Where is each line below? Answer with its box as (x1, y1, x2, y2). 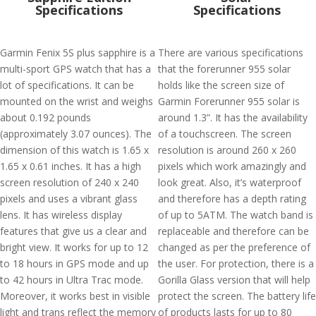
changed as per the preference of (158, 241, 310, 254)
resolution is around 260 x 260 (158, 143, 296, 157)
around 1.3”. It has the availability (158, 111, 308, 124)
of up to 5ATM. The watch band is (158, 208, 313, 221)
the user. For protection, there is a (158, 257, 314, 270)
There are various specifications (158, 46, 303, 59)
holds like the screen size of (158, 78, 284, 92)
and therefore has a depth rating (158, 192, 306, 205)
